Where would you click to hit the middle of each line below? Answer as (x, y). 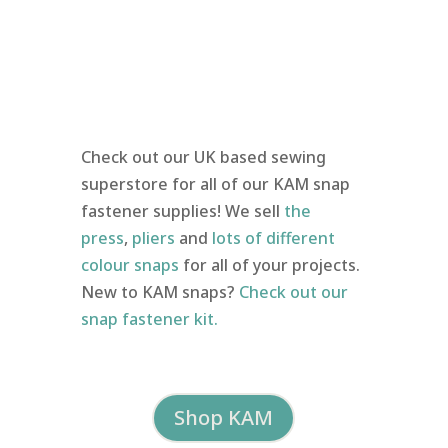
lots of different (273, 237)
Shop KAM (224, 417)
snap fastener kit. (151, 318)
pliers (153, 237)
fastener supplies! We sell (182, 210)
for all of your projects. (269, 264)
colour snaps (129, 264)
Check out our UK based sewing (203, 156)
